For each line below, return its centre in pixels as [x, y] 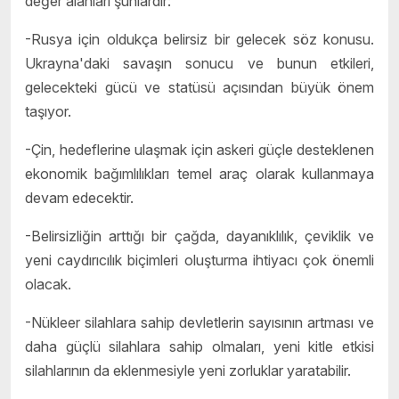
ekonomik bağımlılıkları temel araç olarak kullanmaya [199, 173]
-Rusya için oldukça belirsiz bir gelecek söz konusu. [199, 39]
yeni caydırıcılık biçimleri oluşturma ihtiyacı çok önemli [199, 260]
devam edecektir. [79, 197]
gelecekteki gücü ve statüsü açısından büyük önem [199, 87]
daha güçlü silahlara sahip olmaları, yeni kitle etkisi [199, 346]
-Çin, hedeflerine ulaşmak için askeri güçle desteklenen [199, 149]
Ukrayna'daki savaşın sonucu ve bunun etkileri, [199, 63]
